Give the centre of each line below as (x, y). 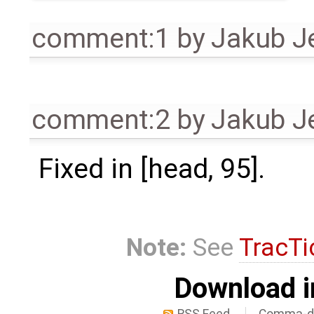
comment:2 (101, 120)
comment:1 (101, 39)
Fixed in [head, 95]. (151, 169)
